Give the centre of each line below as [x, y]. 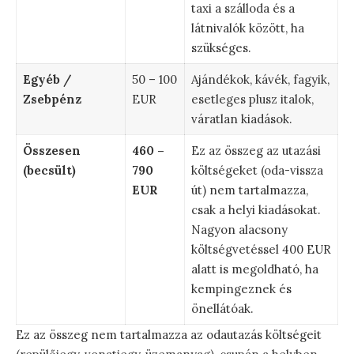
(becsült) [49, 170]
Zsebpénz [52, 99]
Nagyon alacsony [239, 229]
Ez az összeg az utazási [256, 150]
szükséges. [221, 47]
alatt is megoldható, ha [254, 269]
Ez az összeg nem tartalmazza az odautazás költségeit [169, 334]
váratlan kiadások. [241, 119]
